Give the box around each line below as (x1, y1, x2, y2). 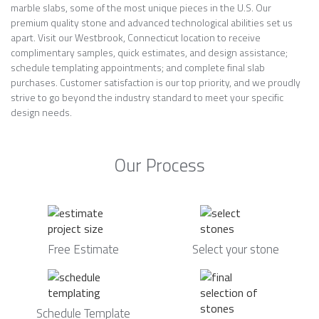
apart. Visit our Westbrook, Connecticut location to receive (11, 30, 261, 45)
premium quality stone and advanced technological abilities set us (11, 15, 293, 30)
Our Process (114, 152, 205, 179)
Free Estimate (48, 240, 119, 258)
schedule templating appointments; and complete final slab (11, 60, 265, 75)
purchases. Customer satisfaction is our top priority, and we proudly (11, 75, 300, 90)
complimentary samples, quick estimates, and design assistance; (11, 45, 288, 60)
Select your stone (192, 240, 279, 258)
